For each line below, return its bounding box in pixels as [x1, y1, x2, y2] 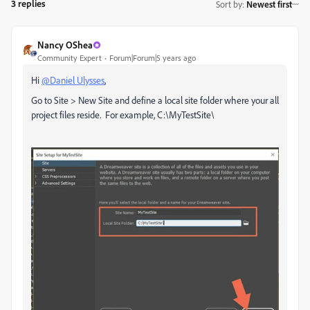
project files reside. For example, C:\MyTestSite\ [31, 109, 215, 120]
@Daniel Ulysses [42, 74, 104, 86]
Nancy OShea [37, 39, 93, 51]
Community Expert [37, 53, 102, 63]
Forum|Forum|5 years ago [109, 53, 196, 63]
